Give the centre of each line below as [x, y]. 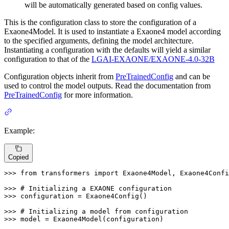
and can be [192, 76]
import [106, 173]
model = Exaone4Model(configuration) [92, 219]
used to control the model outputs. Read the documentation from [107, 85]
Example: [19, 130]
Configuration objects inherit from [60, 76]
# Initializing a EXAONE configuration [96, 188]
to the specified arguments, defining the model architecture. [99, 40]
